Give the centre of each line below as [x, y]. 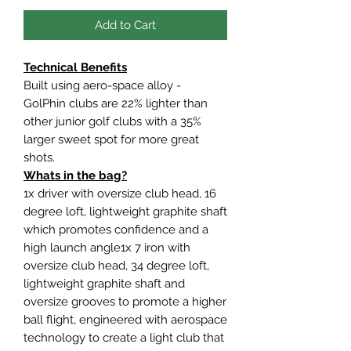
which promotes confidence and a [116, 229]
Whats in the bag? [75, 175]
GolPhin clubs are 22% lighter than [116, 103]
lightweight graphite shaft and [104, 283]
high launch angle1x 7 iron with [107, 247]
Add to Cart [125, 25]
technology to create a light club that [124, 337]
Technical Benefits [75, 67]
